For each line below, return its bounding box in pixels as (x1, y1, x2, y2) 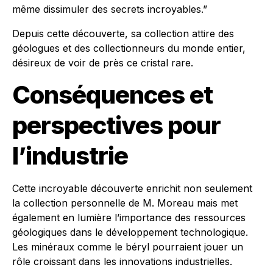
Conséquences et (12, 80, 213, 110)
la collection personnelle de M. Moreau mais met (12, 197, 238, 210)
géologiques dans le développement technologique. (12, 226, 248, 239)
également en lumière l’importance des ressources (12, 211, 246, 224)
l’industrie (12, 141, 128, 171)
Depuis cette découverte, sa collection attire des (12, 27, 234, 40)
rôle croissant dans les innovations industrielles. (12, 255, 232, 268)
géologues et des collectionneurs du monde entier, (12, 42, 246, 55)
